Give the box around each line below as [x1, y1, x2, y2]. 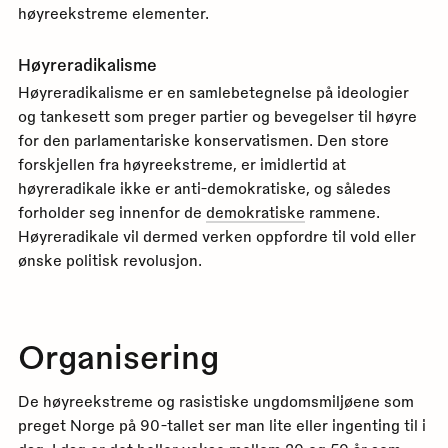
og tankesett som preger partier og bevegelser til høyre [17, 106, 417, 125]
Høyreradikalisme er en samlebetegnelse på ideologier [17, 82, 409, 101]
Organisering [17, 336, 219, 375]
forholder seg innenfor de [17, 202, 206, 221]
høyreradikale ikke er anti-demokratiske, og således [17, 178, 391, 197]
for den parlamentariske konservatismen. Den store [17, 130, 389, 149]
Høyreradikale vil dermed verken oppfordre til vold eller [17, 226, 416, 245]
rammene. [304, 202, 380, 221]
